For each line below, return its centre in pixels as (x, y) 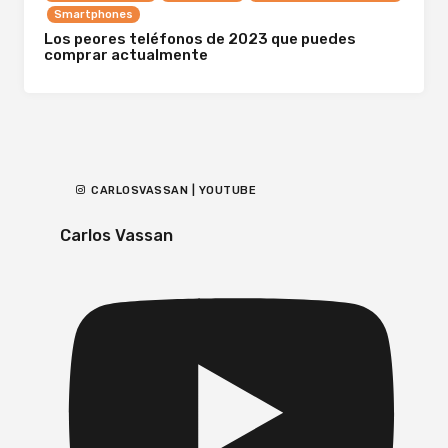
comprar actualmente (126, 54)
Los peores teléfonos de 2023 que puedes (200, 38)
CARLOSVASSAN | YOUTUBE (174, 190)
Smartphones (93, 14)
